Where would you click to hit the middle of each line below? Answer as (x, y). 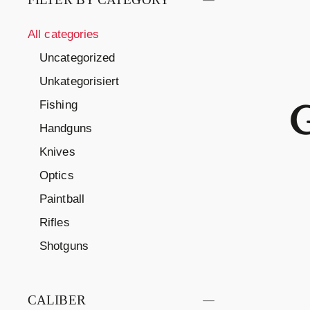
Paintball (62, 199)
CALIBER (57, 300)
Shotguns (64, 246)
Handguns (66, 129)
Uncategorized (77, 58)
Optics (57, 176)
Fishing (58, 105)
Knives (57, 152)
